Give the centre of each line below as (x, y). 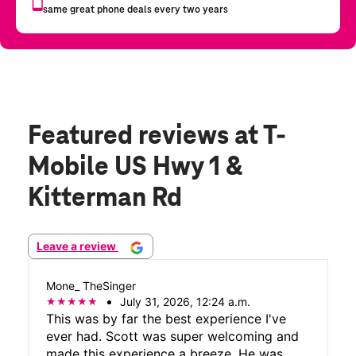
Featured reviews (131, 137)
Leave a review (77, 246)
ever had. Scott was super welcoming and (173, 336)
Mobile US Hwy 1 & (135, 168)
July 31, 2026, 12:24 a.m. (186, 301)
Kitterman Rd (105, 199)
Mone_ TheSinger (91, 285)
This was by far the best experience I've (166, 318)
